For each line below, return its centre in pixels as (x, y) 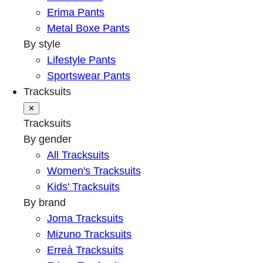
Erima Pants (76, 12)
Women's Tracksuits (94, 171)
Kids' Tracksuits (83, 187)
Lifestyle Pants (81, 60)
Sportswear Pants (89, 76)
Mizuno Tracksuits (89, 234)
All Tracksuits (78, 155)
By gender (48, 139)
